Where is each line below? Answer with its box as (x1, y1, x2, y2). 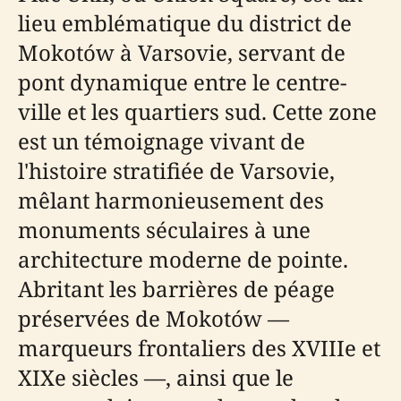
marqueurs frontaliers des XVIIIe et (18, 333, 380, 363)
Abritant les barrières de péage (18, 274, 335, 303)
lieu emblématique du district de (18, 8, 352, 38)
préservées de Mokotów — (18, 303, 289, 333)
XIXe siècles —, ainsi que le (18, 363, 294, 392)
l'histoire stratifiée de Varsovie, (18, 156, 335, 185)
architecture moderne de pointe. (18, 244, 348, 274)
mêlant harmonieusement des (18, 185, 324, 215)
